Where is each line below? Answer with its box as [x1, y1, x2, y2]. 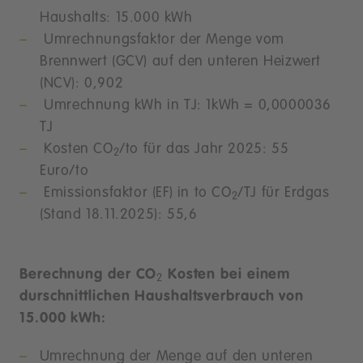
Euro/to [40, 164, 93, 178]
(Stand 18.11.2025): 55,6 [40, 207, 198, 222]
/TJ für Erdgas [237, 186, 330, 200]
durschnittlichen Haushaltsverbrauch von [19, 289, 305, 304]
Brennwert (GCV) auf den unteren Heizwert [40, 54, 322, 69]
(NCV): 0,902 [40, 76, 124, 91]
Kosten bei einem [162, 267, 291, 282]
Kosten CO [39, 142, 113, 156]
